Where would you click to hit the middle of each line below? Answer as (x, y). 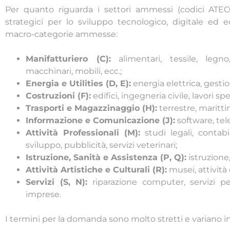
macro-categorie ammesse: (61, 34)
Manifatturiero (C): (68, 59)
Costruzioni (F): (58, 96)
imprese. (43, 195)
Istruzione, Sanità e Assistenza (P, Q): (106, 158)
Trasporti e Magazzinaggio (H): (91, 108)
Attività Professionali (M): (85, 133)
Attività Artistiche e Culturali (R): (96, 170)
